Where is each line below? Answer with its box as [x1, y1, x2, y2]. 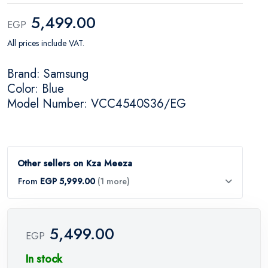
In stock [26, 251, 62, 267]
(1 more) [98, 175, 130, 187]
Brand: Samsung [7, 65, 89, 83]
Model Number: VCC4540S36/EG [7, 95, 186, 112]
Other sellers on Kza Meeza [17, 156, 132, 170]
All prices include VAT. [7, 36, 84, 49]
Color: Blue [7, 80, 64, 98]
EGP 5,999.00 [40, 175, 95, 187]
